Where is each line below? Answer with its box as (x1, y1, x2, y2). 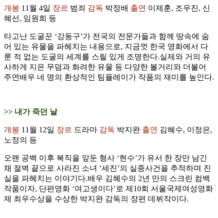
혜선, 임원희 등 (4, 14, 56, 23)
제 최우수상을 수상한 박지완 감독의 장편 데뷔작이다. (4, 195, 189, 203)
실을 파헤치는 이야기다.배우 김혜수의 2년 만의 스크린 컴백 (4, 174, 210, 183)
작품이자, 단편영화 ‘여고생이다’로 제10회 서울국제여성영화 (4, 184, 213, 193)
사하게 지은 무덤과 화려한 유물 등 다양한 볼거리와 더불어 (4, 63, 206, 72)
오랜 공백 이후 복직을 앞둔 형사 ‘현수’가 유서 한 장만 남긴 (4, 154, 207, 163)
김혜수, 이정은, (158, 126, 212, 134)
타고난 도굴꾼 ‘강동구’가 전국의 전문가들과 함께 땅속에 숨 (4, 32, 209, 41)
